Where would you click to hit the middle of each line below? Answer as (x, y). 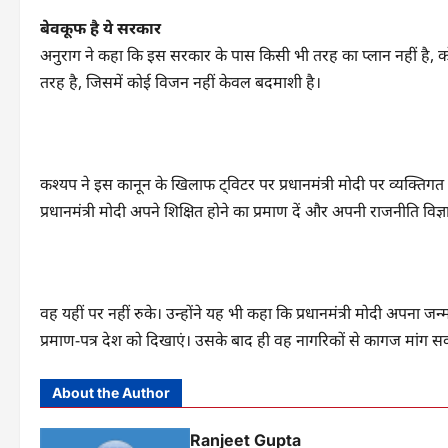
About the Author (111, 392)
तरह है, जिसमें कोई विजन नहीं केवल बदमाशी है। (182, 82)
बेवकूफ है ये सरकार (100, 28)
